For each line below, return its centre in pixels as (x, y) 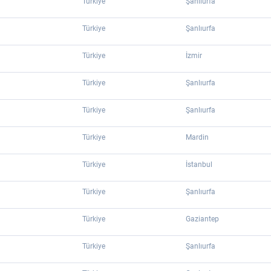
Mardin (197, 137)
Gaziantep (202, 219)
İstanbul (199, 165)
